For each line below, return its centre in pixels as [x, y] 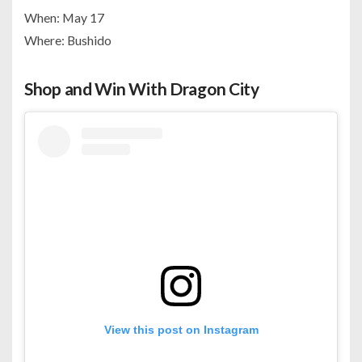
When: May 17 [64, 17]
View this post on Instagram [181, 330]
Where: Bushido [68, 40]
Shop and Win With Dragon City [142, 88]
